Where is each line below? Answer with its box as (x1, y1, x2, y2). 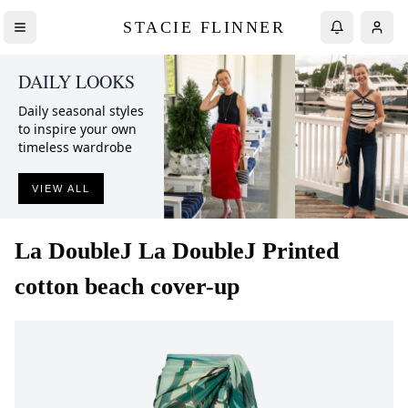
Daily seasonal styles (18, 102, 144, 119)
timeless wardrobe (18, 138, 132, 156)
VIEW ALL (32, 183, 90, 194)
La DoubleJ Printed (138, 238, 339, 264)
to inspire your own (18, 120, 137, 138)
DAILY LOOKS (18, 69, 135, 94)
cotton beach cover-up (15, 273, 240, 300)
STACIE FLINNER (123, 17, 285, 36)
